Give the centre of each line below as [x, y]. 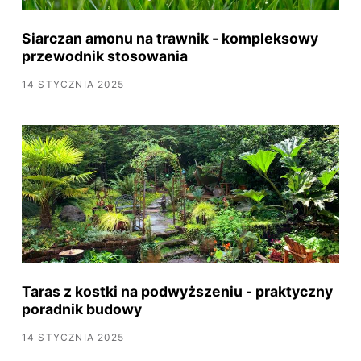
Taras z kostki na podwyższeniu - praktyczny [177, 291]
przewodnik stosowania [104, 56]
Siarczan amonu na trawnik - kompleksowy [170, 38]
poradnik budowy [81, 309]
